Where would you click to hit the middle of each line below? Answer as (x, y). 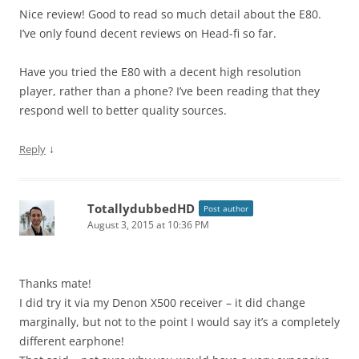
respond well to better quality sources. (123, 110)
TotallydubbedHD (141, 208)
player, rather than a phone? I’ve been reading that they (169, 91)
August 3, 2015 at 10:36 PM (148, 224)
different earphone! (72, 341)
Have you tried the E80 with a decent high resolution (160, 71)
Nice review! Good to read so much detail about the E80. (170, 14)
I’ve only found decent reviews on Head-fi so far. (148, 33)
